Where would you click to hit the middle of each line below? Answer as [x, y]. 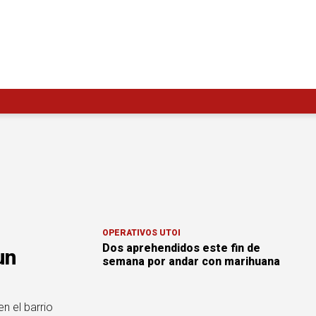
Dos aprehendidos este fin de [181, 248]
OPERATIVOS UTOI [141, 233]
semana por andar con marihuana [191, 261]
